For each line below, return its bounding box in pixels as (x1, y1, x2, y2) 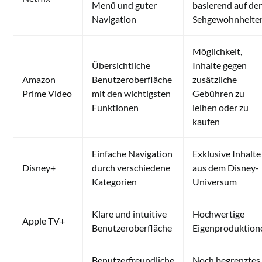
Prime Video (22, 87, 73, 99)
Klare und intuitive (92, 208, 167, 219)
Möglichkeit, (192, 45, 243, 57)
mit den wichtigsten (92, 87, 171, 99)
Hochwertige (192, 208, 245, 219)
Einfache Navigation (92, 147, 173, 159)
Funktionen (92, 101, 139, 113)
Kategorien (92, 175, 137, 187)
